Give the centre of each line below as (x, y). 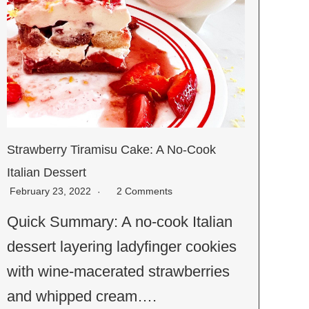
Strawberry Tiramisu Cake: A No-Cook (112, 149)
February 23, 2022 (52, 191)
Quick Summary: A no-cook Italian (120, 221)
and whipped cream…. (82, 296)
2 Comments (145, 191)
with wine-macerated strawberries (119, 271)
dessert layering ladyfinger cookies (122, 246)
